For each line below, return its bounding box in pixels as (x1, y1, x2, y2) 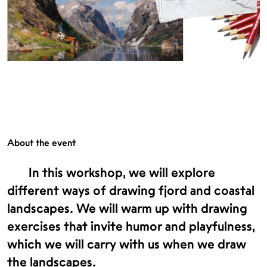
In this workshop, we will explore (29, 164, 216, 181)
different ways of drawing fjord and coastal (7, 182, 254, 198)
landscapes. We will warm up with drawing (7, 200, 247, 216)
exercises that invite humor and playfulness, (7, 218, 255, 234)
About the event (7, 137, 76, 149)
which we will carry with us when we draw (7, 236, 246, 252)
